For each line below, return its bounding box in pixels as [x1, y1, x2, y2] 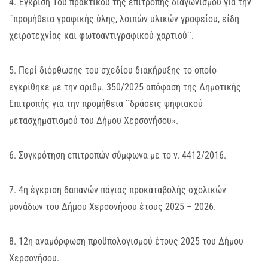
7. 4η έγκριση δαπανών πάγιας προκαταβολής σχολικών [9, 184, 226, 196]
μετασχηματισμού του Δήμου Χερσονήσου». [9, 115, 178, 126]
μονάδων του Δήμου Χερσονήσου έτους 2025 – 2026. [9, 201, 216, 212]
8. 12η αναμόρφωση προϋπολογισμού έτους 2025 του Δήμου [9, 236, 243, 247]
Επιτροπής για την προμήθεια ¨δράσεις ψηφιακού [9, 98, 203, 109]
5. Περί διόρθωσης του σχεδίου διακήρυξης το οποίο [9, 65, 217, 76]
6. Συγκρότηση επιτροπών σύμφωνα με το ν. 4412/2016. [9, 150, 226, 161]
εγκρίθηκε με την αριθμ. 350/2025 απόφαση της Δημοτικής [9, 81, 241, 93]
